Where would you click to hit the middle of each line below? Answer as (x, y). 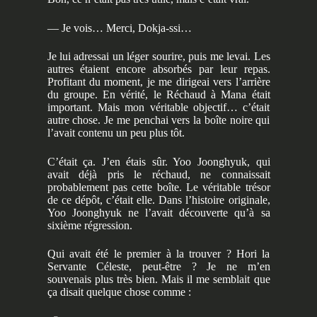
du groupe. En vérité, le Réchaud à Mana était (158, 95)
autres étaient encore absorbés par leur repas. (158, 69)
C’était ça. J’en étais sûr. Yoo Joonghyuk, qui (158, 161)
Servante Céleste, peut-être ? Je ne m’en (158, 267)
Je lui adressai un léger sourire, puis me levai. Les (158, 57)
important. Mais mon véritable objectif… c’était (158, 108)
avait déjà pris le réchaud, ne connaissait (158, 174)
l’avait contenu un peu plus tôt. (116, 133)
